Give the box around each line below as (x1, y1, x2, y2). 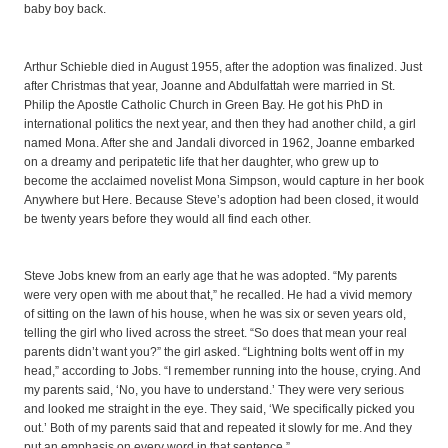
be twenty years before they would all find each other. (24, 211, 311, 226)
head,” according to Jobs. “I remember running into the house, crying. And (24, 364, 421, 379)
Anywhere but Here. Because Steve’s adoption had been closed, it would (24, 192, 419, 207)
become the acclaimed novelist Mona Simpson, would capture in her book (24, 173, 424, 188)
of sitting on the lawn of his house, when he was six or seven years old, (24, 307, 406, 322)
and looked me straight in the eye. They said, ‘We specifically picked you (24, 402, 415, 417)
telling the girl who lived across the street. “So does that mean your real (24, 326, 407, 341)
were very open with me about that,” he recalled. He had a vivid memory (24, 288, 412, 303)
